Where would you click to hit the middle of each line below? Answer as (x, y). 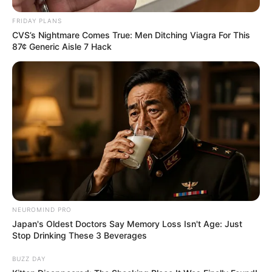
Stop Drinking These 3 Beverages (80, 235)
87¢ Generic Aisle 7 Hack (62, 47)
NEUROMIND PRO (42, 209)
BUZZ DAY (29, 258)
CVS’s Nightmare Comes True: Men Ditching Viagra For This (131, 35)
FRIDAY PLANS (37, 21)
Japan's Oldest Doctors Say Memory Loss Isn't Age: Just (127, 223)
